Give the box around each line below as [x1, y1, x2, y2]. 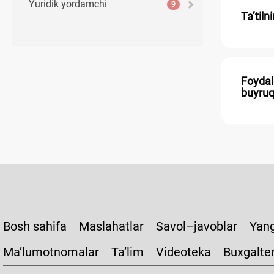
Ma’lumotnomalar [3, 244, 99, 259]
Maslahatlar [79, 218, 144, 234]
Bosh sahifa [3, 218, 67, 234]
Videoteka [156, 244, 211, 259]
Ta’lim [111, 244, 144, 259]
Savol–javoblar [156, 218, 237, 234]
